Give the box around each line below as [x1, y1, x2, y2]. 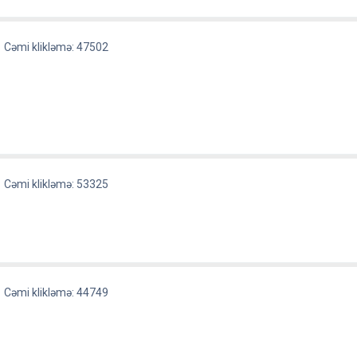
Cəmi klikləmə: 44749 [4, 286, 109, 299]
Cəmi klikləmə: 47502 [4, 41, 109, 53]
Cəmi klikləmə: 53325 [4, 178, 109, 190]
